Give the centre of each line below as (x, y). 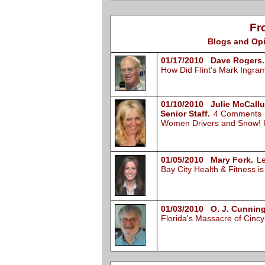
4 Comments (237, 114)
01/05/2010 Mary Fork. (207, 160)
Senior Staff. (185, 114)
